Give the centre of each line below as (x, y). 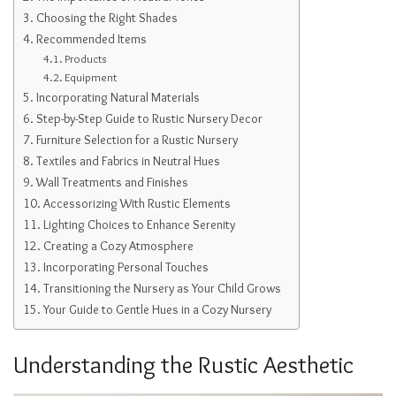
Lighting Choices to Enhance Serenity (139, 224)
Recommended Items (91, 38)
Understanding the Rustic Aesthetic (183, 365)
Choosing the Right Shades (107, 17)
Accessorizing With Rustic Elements (137, 203)
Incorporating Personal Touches (126, 267)
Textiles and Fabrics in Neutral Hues (128, 160)
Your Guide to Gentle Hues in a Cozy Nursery (157, 309)
